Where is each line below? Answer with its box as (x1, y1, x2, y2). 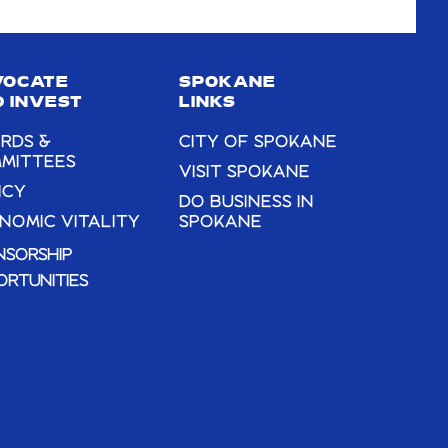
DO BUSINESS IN (179, 193, 315, 214)
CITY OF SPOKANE (179, 133, 338, 154)
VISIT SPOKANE (179, 163, 311, 184)
